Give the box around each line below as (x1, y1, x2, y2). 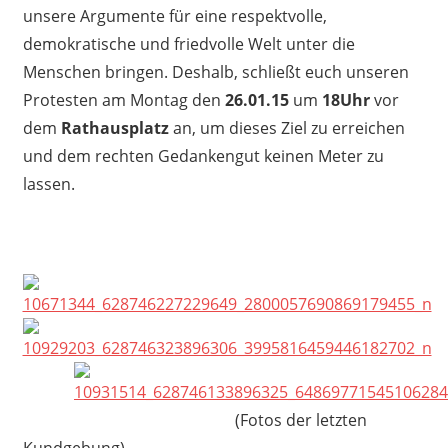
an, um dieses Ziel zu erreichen (168, 117, 405, 140)
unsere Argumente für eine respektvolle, (22, 5, 327, 28)
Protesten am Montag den (22, 89, 225, 112)
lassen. (22, 173, 75, 196)
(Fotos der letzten (22, 409, 367, 432)
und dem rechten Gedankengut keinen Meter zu (22, 145, 384, 168)
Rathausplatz (60, 117, 169, 140)
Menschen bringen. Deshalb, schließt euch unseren (22, 61, 409, 84)
